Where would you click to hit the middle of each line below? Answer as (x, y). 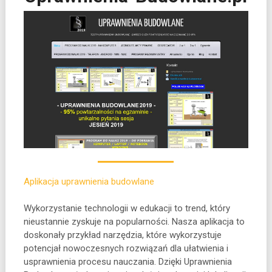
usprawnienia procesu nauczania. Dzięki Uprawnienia (127, 261)
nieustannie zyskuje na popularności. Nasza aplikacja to (134, 221)
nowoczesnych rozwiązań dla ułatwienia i (144, 248)
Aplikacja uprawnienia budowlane (89, 181)
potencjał (42, 248)
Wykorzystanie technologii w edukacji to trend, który (127, 208)
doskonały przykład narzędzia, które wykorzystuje (122, 235)
